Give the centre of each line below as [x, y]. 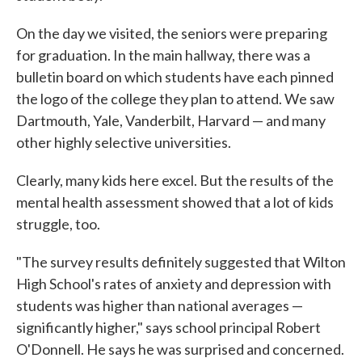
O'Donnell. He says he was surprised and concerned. [180, 349]
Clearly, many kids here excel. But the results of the [175, 180]
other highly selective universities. [124, 142]
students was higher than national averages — [160, 305]
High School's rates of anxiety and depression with [174, 284]
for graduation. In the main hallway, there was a [163, 55]
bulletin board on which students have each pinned [175, 77]
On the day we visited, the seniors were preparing [172, 33]
